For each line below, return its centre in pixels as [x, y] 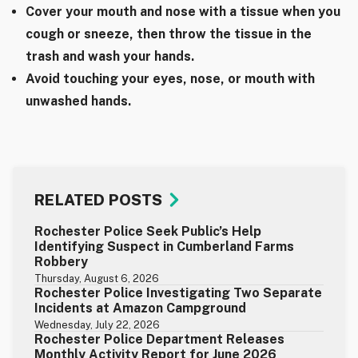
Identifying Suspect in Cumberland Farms [165, 247]
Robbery [62, 262]
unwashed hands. [78, 101]
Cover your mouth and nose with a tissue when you [183, 12]
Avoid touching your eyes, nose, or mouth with [170, 79]
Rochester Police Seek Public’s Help [148, 232]
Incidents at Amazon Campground [141, 308]
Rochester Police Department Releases [160, 340]
